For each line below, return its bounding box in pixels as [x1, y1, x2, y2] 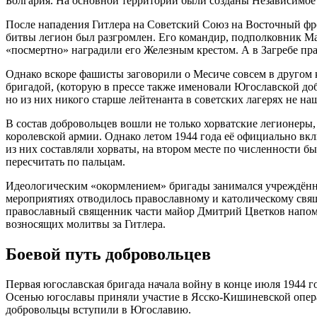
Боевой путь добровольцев [6, 244, 211, 263]
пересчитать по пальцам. [6, 156, 125, 168]
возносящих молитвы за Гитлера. [6, 218, 166, 231]
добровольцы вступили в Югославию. [6, 303, 191, 316]
